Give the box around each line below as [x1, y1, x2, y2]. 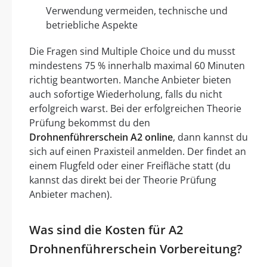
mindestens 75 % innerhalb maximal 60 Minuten [29, 59, 245, 73]
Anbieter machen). [29, 188, 112, 201]
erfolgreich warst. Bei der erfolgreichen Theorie [29, 102, 241, 116]
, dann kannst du [173, 131, 248, 144]
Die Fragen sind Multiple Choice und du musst [29, 45, 235, 58]
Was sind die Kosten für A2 [29, 222, 183, 238]
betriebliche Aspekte [46, 18, 138, 32]
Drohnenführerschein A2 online [29, 131, 173, 144]
